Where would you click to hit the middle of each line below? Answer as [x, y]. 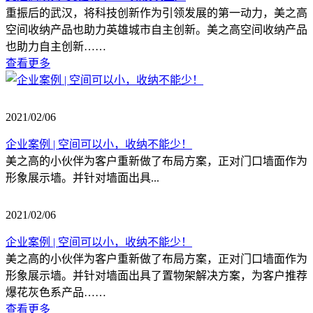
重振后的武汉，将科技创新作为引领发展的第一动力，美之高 [156, 13]
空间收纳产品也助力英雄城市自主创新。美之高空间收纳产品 [156, 30]
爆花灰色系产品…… [56, 293]
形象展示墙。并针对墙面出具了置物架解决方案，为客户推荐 [156, 276]
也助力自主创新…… [56, 47]
